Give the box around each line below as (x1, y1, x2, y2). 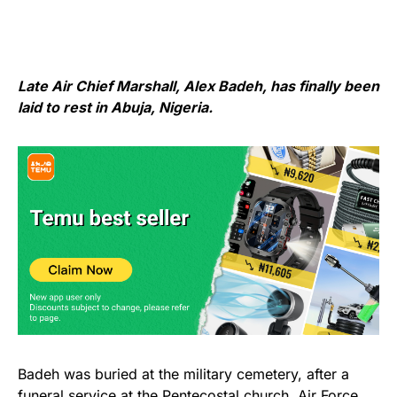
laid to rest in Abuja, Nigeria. (18, 98, 213, 117)
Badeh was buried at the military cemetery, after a (18, 365, 349, 384)
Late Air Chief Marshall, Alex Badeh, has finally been (18, 77, 379, 96)
